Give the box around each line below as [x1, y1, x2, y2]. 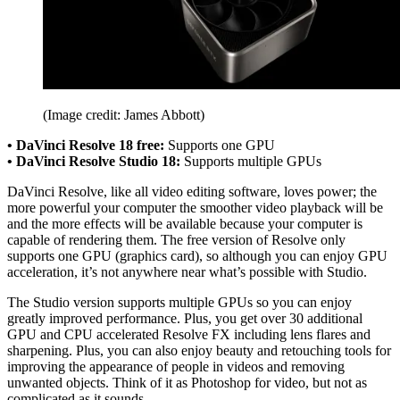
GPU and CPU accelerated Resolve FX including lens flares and [7, 326, 371, 342]
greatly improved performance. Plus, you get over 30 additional [7, 310, 362, 326]
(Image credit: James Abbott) [43, 106, 204, 122]
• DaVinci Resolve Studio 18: [7, 153, 180, 169]
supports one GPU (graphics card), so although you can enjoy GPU [7, 247, 387, 263]
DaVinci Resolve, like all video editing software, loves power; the [7, 183, 377, 199]
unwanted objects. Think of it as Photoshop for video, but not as [7, 374, 367, 390]
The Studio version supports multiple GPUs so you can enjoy [7, 294, 352, 310]
